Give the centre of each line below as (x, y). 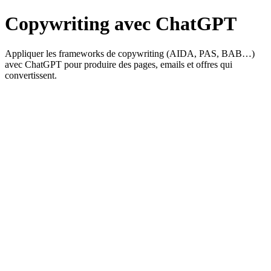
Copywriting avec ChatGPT (121, 24)
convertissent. (31, 75)
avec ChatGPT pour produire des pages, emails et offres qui (119, 64)
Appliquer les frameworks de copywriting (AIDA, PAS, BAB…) (130, 53)
